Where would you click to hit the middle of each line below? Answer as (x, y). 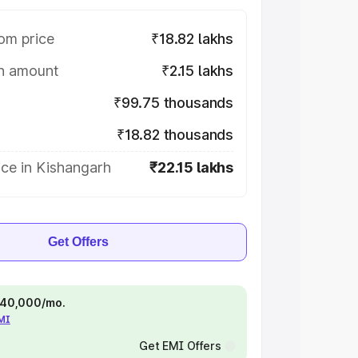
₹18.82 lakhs (192, 39)
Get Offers (78, 242)
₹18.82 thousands (175, 135)
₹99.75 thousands (173, 103)
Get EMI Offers (180, 346)
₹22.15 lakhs (191, 167)
